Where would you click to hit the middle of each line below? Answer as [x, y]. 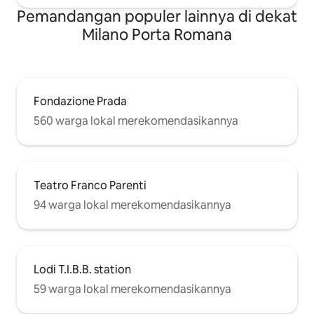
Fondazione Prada [80, 102]
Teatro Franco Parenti [90, 186]
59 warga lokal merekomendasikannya [132, 289]
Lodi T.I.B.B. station [82, 270]
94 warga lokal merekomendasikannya [132, 205]
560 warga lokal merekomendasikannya [136, 121]
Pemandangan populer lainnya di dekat [157, 17]
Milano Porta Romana [157, 35]
